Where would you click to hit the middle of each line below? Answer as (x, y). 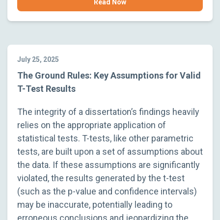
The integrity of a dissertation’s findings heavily (108, 111)
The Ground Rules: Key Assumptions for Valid (109, 75)
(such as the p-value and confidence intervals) (107, 191)
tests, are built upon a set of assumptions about (110, 151)
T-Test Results (46, 88)
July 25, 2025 (38, 59)
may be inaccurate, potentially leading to (95, 204)
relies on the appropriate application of (92, 125)
